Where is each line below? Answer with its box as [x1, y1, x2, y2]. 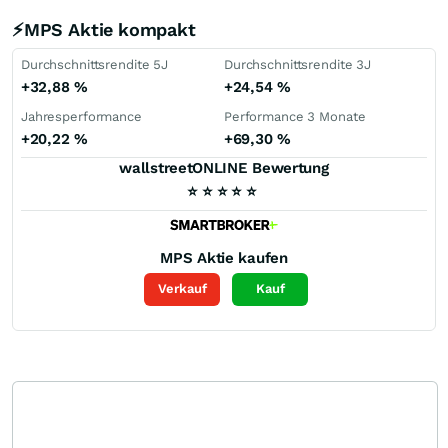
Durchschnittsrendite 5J [21, 57, 169, 72]
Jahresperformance [21, 109, 142, 124]
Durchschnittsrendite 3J [224, 57, 372, 72]
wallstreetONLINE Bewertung [119, 159, 329, 177]
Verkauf [157, 281, 207, 297]
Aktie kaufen [197, 248, 288, 267]
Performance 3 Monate [224, 109, 366, 124]
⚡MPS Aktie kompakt [12, 19, 196, 40]
